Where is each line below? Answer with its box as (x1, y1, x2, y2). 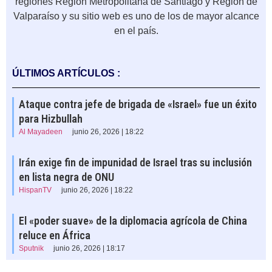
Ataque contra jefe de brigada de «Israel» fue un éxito (19, 98, 257, 111)
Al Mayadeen (19, 127, 63, 137)
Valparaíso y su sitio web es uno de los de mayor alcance (13, 11, 259, 22)
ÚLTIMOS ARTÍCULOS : (12, 68, 120, 79)
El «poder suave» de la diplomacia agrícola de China (19, 214, 247, 228)
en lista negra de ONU (19, 171, 114, 184)
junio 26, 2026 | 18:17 (53, 244, 125, 253)
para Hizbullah (19, 112, 83, 126)
